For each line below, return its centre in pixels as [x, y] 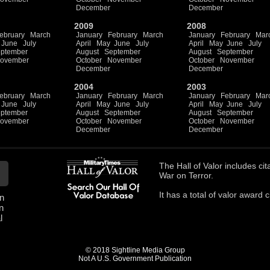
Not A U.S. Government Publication [135, 259]
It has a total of [189, 195]
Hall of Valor [199, 166]
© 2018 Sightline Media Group [135, 250]
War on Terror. [186, 175]
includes [240, 166]
